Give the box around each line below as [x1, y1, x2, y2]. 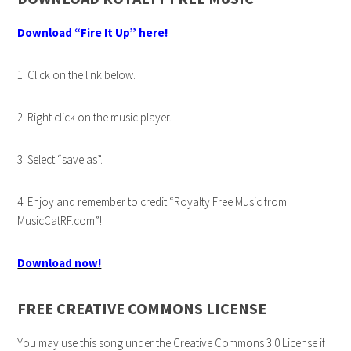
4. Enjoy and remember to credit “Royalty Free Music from [17, 194, 288, 210]
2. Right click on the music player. [17, 110, 172, 125]
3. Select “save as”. [17, 152, 103, 168]
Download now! [17, 255, 102, 271]
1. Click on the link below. [17, 67, 136, 83]
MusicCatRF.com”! [17, 213, 103, 229]
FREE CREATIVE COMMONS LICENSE [17, 299, 267, 319]
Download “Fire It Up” [17, 25, 137, 41]
